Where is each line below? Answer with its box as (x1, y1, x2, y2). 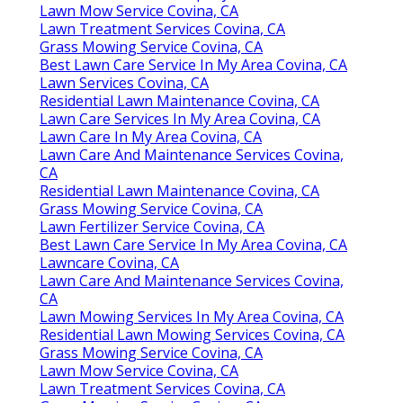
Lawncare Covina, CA (40, 252, 179, 273)
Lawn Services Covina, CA (40, 72, 209, 93)
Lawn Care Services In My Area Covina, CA (40, 108, 320, 129)
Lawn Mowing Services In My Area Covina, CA (40, 306, 344, 327)
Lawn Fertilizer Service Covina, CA (40, 216, 264, 237)
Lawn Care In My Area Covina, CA (40, 126, 262, 147)
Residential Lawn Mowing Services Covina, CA (40, 324, 345, 345)
